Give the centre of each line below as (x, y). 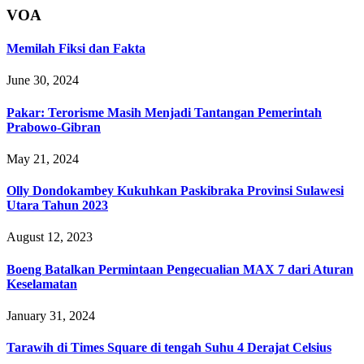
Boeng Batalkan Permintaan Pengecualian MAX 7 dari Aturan (180, 269)
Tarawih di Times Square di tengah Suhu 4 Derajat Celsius (169, 348)
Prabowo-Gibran (54, 127)
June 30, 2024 (43, 80)
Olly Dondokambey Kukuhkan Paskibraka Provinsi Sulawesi (175, 191)
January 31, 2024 (51, 315)
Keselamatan (42, 284)
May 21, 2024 (43, 158)
